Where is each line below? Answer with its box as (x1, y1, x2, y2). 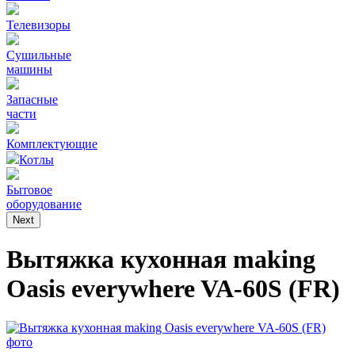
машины (6, 63, 52, 76)
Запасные (6, 93, 58, 106)
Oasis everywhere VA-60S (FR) (6, 274, 340, 303)
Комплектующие (6, 137, 97, 151)
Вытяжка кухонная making (6, 245, 315, 274)
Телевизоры (6, 18, 71, 32)
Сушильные (6, 48, 71, 62)
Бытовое (6, 183, 52, 197)
